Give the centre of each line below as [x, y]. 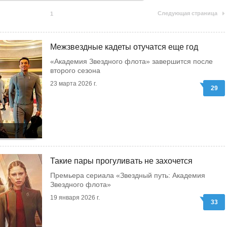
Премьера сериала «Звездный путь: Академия [128, 175]
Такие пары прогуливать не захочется [121, 161]
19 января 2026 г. [75, 198]
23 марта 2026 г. [73, 84]
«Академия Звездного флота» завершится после [131, 61]
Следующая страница [187, 13]
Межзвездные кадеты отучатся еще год [124, 47]
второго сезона [75, 70]
